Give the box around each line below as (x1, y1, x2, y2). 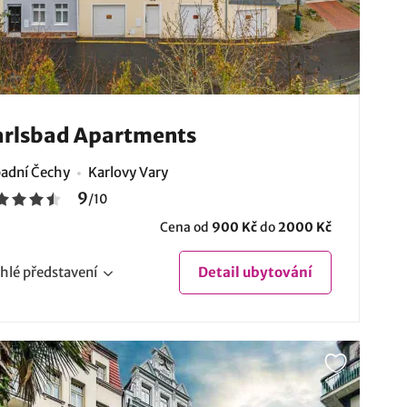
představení (22, 263, 97, 282)
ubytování (239, 263, 313, 282)
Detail (197, 263, 240, 282)
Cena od (159, 219, 212, 236)
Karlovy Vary (87, 164, 168, 182)
